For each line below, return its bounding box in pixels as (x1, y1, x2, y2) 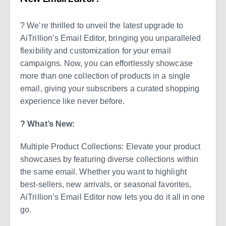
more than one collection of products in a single (20, 71, 190, 80)
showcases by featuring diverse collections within (20, 154, 199, 163)
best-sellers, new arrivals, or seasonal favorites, (20, 180, 192, 189)
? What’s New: (20, 119, 75, 128)
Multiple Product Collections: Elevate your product (20, 142, 201, 151)
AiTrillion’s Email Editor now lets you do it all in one (20, 192, 205, 201)
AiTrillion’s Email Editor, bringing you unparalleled (20, 33, 201, 42)
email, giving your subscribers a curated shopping (20, 84, 200, 93)
